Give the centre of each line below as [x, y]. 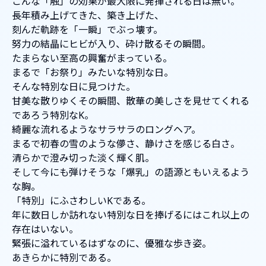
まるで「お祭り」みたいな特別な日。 [93, 73]
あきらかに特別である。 [64, 258]
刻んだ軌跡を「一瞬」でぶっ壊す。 [87, 30]
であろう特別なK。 [53, 115]
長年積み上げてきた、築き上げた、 [88, 16]
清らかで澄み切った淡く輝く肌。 [83, 158]
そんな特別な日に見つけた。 [74, 87]
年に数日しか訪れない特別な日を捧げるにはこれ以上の [131, 215]
